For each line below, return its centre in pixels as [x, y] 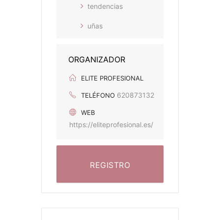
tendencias [105, 6]
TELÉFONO [98, 96]
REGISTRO [110, 165]
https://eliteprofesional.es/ [111, 125]
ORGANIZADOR [97, 60]
